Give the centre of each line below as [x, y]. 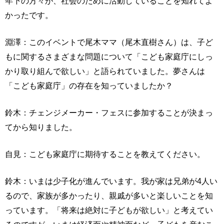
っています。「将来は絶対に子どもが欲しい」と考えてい [109, 210]
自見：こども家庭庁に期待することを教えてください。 [105, 154]
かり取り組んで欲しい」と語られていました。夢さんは [105, 71]
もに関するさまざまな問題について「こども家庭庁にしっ [109, 57]
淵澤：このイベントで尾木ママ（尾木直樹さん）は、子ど [109, 42]
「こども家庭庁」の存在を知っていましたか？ [89, 86]
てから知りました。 [41, 127]
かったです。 [29, 15]
